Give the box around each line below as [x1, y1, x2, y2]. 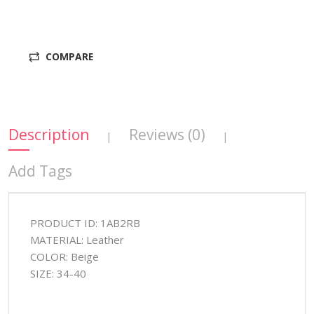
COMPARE [46, 50, 93, 64]
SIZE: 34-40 [29, 266, 86, 281]
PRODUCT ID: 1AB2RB [29, 216, 140, 231]
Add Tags [8, 161, 72, 182]
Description [8, 125, 89, 145]
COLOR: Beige [29, 250, 99, 264]
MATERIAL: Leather [29, 233, 124, 247]
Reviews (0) [128, 125, 205, 145]
